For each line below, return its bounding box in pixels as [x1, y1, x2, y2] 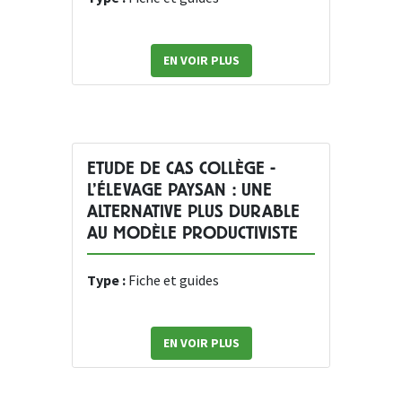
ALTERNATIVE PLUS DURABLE [87, 201, 300, 223]
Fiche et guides [128, 271, 219, 290]
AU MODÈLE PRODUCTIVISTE [87, 223, 298, 244]
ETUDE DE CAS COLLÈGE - [87, 158, 275, 179]
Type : [87, 271, 128, 290]
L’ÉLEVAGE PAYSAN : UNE [87, 179, 272, 201]
